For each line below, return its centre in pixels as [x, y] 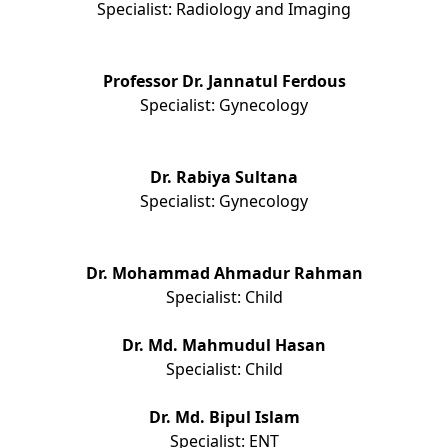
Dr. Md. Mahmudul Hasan [224, 345]
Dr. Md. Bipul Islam [224, 417]
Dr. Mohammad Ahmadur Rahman [224, 273]
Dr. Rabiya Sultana [224, 177]
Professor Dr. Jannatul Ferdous [224, 81]
